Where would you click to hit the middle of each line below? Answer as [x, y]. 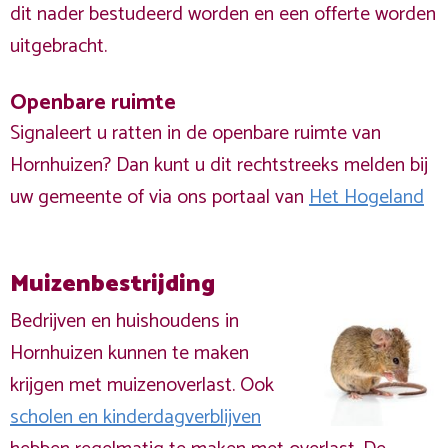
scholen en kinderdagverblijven [135, 417]
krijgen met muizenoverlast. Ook [142, 385]
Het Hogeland [366, 197]
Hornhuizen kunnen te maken [129, 353]
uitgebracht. [58, 46]
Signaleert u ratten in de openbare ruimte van [195, 133]
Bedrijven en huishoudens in [124, 321]
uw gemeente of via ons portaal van [159, 197]
